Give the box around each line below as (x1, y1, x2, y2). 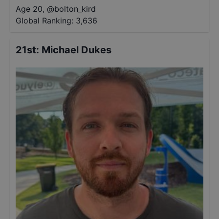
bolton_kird (54, 4, 96, 14)
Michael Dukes (42, 44, 111, 56)
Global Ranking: (16, 16, 73, 25)
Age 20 (16, 4, 43, 14)
